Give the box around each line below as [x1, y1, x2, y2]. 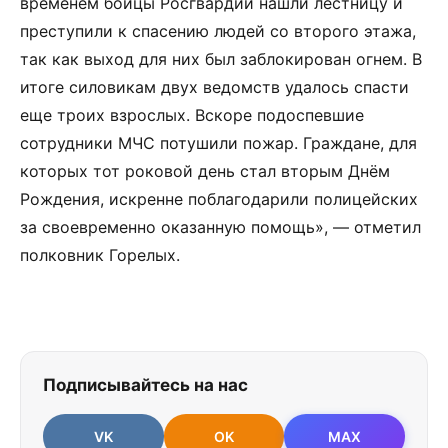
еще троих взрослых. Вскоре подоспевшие [20, 105, 364, 125]
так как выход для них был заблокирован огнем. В [20, 49, 422, 69]
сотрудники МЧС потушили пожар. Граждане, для [20, 133, 417, 153]
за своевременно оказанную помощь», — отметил [20, 217, 421, 237]
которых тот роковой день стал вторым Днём [20, 161, 390, 181]
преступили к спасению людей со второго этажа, [20, 21, 416, 41]
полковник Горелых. [20, 245, 180, 265]
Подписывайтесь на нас [43, 375, 248, 395]
